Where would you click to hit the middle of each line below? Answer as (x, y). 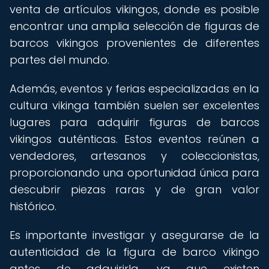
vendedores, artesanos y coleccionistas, (134, 156)
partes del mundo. (59, 60)
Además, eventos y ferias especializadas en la (134, 89)
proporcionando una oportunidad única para (134, 173)
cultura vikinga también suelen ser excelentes (134, 105)
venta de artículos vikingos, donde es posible (134, 9)
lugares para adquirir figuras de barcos (134, 122)
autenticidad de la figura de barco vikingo (134, 252)
